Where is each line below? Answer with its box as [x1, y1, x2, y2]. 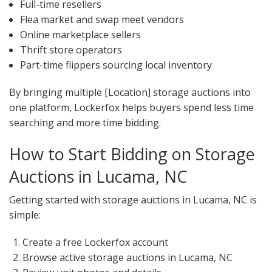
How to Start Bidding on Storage [9, 143, 255, 166]
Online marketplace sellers [19, 28, 141, 42]
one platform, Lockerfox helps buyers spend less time [9, 101, 254, 115]
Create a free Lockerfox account [22, 236, 169, 250]
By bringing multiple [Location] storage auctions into [9, 86, 251, 100]
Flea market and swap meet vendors [19, 13, 184, 27]
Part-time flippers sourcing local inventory [19, 58, 212, 72]
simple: [9, 208, 41, 222]
